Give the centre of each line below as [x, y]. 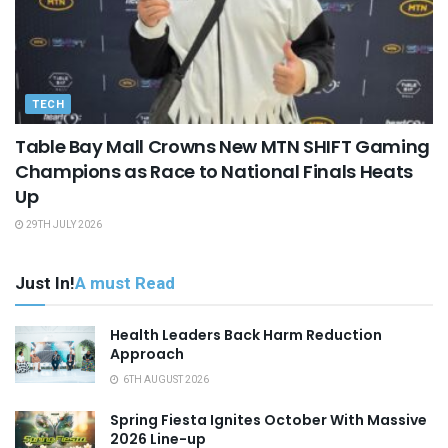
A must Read [125, 283]
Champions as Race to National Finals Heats [214, 171]
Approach [147, 353]
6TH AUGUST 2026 [165, 379]
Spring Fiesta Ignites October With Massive [268, 419]
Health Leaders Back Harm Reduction [246, 334]
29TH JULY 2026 [63, 224]
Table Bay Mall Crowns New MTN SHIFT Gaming [222, 146]
